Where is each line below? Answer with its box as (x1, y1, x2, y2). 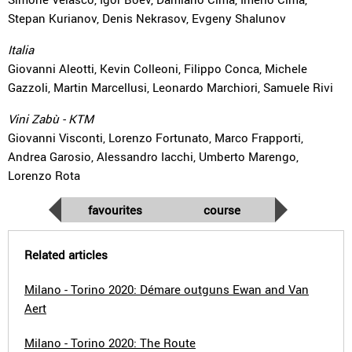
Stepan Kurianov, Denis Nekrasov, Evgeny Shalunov (8, 10, 286, 26)
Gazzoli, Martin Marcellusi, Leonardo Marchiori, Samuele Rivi (8, 79, 333, 95)
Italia (8, 42, 34, 57)
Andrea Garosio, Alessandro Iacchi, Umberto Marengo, (8, 148, 299, 164)
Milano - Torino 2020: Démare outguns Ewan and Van (24, 281, 309, 297)
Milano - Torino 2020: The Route (24, 335, 196, 350)
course (203, 202, 240, 218)
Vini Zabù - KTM (8, 111, 93, 126)
